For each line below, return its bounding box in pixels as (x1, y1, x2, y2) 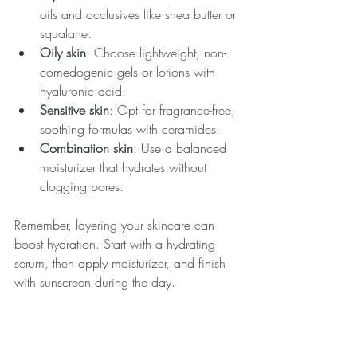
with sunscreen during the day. (14, 273, 175, 291)
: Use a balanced (133, 139, 230, 157)
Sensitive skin (40, 100, 109, 119)
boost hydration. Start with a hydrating (14, 234, 219, 253)
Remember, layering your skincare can (14, 215, 218, 233)
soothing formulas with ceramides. (40, 120, 220, 138)
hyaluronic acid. (40, 81, 126, 100)
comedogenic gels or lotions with (40, 62, 219, 80)
